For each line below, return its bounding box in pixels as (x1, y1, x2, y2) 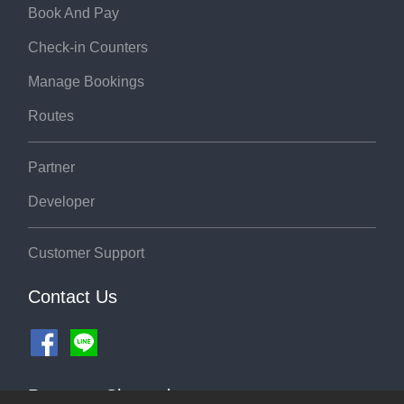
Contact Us (28, 287, 117, 307)
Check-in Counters (28, 40, 148, 55)
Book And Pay (28, 5, 119, 21)
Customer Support (28, 245, 144, 261)
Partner (28, 160, 75, 175)
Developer (28, 194, 95, 209)
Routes (28, 108, 74, 124)
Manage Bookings (28, 74, 144, 89)
